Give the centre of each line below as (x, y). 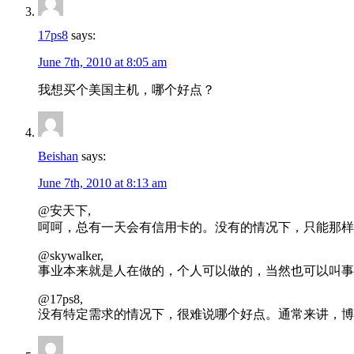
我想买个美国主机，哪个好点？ (126, 90)
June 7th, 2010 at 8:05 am (102, 62)
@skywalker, (71, 256)
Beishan (58, 156)
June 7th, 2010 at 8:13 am (102, 183)
